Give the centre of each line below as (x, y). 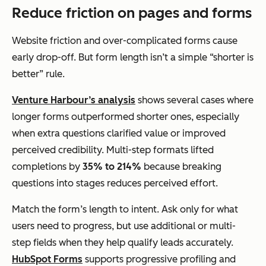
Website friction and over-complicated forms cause (125, 40)
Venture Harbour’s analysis (74, 100)
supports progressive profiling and (159, 259)
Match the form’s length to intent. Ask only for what (125, 209)
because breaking (181, 166)
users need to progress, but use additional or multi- (124, 226)
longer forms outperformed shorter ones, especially (126, 116)
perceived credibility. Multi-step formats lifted (113, 150)
